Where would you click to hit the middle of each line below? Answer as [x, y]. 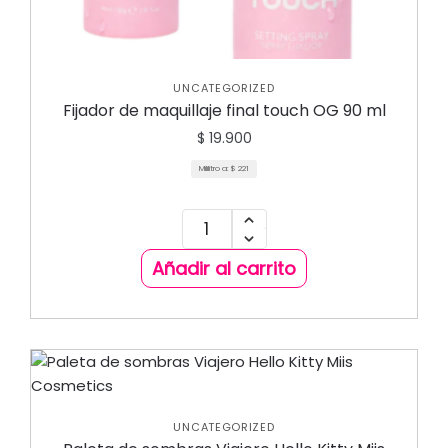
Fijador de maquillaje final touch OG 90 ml [224, 110]
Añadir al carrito [224, 268]
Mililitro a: [215, 168]
